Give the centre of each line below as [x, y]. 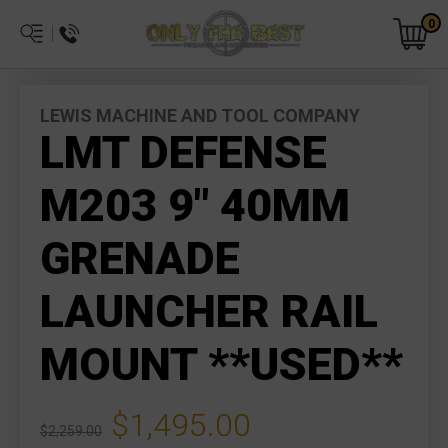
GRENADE [140, 258]
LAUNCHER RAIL [209, 311]
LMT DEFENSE [183, 152]
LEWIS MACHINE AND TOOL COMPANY [200, 115]
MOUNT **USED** [221, 364]
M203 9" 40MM [195, 205]
